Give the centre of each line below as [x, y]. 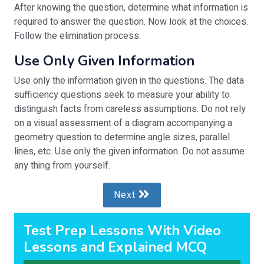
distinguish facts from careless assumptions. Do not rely [130, 109]
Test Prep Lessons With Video [122, 230]
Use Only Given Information [104, 61]
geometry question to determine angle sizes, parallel [122, 137]
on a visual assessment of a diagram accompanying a [123, 123]
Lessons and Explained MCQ [115, 247]
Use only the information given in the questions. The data [129, 81]
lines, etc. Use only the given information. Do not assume [129, 151]
